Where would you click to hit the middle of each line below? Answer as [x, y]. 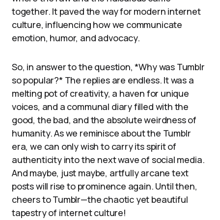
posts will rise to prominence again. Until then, [105, 186]
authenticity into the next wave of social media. [108, 160]
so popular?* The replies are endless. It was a [103, 80]
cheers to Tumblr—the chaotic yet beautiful [100, 199]
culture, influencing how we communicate [97, 25]
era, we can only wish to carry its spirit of [94, 146]
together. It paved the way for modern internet [106, 11]
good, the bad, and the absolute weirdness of [104, 120]
